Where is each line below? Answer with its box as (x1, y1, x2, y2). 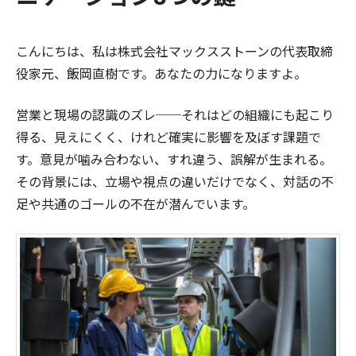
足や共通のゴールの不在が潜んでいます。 (16, 193, 255, 213)
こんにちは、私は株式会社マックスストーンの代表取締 (16, 41, 333, 60)
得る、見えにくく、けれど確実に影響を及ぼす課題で (16, 126, 321, 146)
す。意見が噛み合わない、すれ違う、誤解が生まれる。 (16, 149, 332, 168)
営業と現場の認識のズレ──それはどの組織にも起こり (16, 104, 334, 124)
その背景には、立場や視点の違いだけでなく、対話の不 (16, 171, 334, 191)
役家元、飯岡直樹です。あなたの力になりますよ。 (16, 63, 307, 83)
